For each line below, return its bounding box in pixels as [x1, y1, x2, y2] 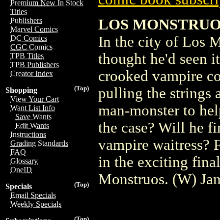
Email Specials [10, 191, 56, 199]
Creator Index [10, 69, 53, 78]
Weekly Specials [10, 200, 61, 208]
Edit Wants [15, 121, 49, 130]
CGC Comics [10, 43, 53, 51]
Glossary [10, 157, 38, 165]
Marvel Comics [10, 25, 58, 33]
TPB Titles [10, 52, 44, 60]
